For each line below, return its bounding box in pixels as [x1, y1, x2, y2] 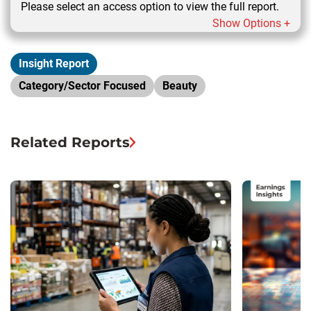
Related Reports [10, 133, 130, 151]
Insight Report [19, 56, 89, 70]
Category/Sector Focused [19, 78, 146, 92]
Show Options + [212, 16, 290, 30]
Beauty [162, 78, 197, 92]
